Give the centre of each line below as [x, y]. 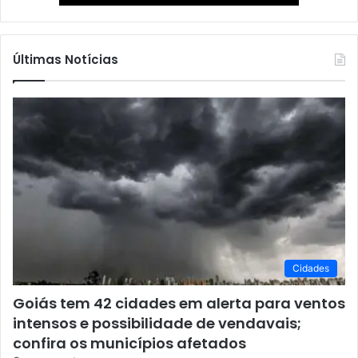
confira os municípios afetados [129, 343]
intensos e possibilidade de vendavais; [157, 323]
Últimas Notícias [66, 60]
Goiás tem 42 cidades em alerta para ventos [179, 303]
